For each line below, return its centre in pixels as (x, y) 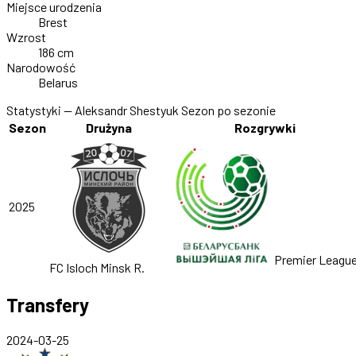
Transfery (48, 305)
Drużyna (109, 128)
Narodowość (41, 68)
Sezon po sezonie (228, 110)
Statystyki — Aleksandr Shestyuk (93, 110)
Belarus (58, 83)
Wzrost (26, 37)
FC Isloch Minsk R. (97, 268)
